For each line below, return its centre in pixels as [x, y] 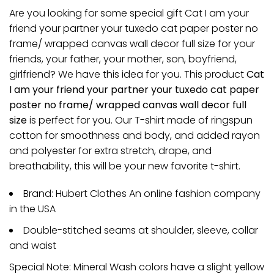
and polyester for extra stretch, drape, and [110, 150]
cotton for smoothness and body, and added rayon [135, 135]
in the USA [32, 209]
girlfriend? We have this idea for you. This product [128, 74]
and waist [33, 245]
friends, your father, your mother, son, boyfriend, [123, 59]
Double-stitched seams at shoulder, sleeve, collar [141, 230]
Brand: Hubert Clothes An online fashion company [142, 194]
